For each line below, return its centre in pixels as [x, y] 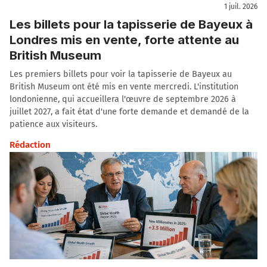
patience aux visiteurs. [53, 124]
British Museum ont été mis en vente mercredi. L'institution [124, 86]
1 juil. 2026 [241, 7]
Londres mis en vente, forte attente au [124, 39]
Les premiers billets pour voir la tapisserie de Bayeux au [121, 74]
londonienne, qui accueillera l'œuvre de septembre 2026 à [123, 99]
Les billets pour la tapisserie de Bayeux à [131, 24]
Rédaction [30, 145]
